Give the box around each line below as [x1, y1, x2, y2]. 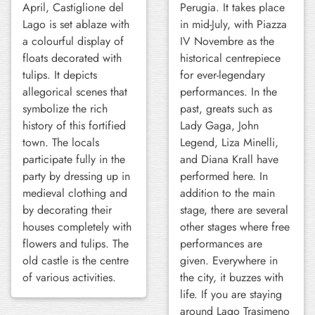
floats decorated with [22, 50, 122, 66]
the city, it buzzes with [180, 269, 283, 285]
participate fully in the [22, 151, 125, 167]
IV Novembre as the [180, 33, 274, 49]
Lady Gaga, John [180, 117, 259, 134]
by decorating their [22, 202, 112, 218]
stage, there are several [180, 202, 288, 218]
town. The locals [22, 134, 99, 150]
